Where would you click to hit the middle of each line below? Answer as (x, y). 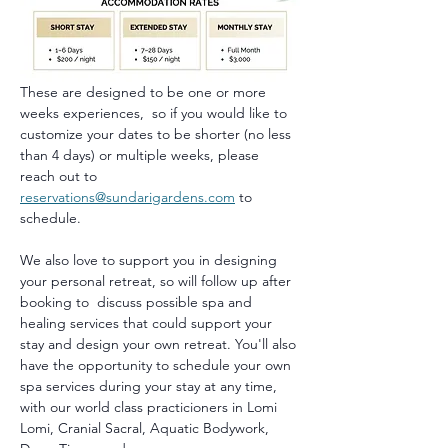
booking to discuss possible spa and (138, 301)
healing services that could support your (148, 322)
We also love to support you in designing (150, 259)
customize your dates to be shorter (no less (157, 133)
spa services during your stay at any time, (150, 385)
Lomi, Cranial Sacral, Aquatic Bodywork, (146, 427)
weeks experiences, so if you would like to (155, 112)
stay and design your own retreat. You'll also (160, 343)
